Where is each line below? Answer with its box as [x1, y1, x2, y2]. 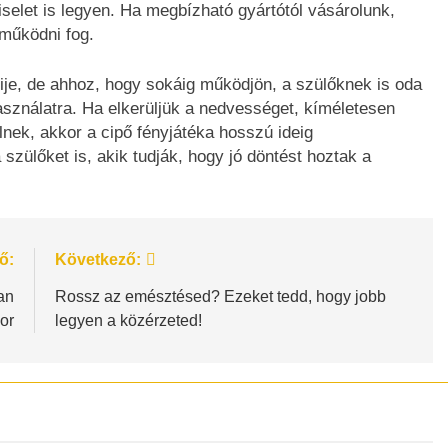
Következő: [54, 251, 141, 269]
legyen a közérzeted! [54, 312, 202, 330]
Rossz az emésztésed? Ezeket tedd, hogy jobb [54, 288, 386, 306]
